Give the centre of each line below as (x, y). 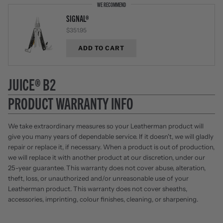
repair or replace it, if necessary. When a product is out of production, (111, 147)
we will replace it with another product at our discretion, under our (107, 157)
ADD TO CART (101, 48)
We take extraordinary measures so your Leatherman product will (106, 126)
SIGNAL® (77, 18)
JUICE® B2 (32, 84)
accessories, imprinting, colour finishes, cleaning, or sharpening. (103, 199)
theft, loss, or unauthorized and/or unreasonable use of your (98, 178)
